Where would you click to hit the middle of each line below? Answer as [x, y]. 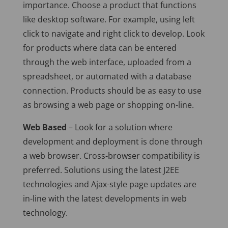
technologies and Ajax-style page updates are [109, 184]
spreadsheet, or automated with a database [107, 77]
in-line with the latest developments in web [105, 199]
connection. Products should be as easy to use [112, 91]
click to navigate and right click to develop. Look [113, 34]
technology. [45, 213]
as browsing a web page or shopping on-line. [108, 105]
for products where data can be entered [99, 48]
